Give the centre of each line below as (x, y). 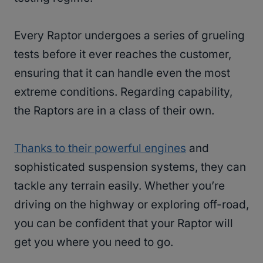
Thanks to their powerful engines (100, 148)
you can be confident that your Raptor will (124, 223)
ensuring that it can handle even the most (122, 73)
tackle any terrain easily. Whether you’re (119, 186)
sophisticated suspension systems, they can (130, 167)
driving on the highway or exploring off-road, (131, 204)
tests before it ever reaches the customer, (123, 54)
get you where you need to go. (95, 242)
